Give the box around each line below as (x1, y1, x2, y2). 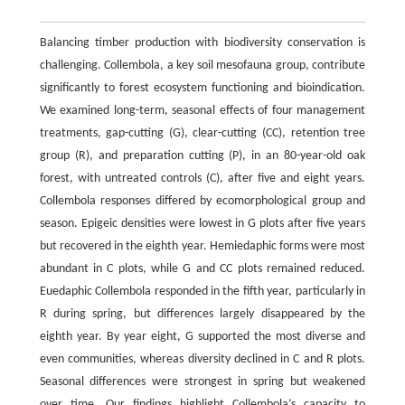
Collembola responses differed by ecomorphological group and (39, 193, 366, 208)
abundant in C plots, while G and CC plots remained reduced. (39, 261, 366, 276)
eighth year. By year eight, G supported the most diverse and (39, 329, 366, 344)
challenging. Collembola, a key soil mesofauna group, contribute (39, 58, 366, 72)
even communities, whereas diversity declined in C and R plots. (39, 352, 366, 366)
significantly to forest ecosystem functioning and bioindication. (39, 80, 366, 95)
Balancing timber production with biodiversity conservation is (39, 35, 366, 50)
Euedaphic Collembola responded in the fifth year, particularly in (39, 284, 366, 298)
